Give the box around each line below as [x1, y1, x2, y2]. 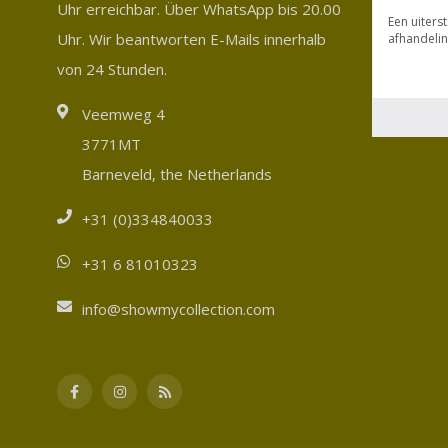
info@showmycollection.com [82, 298, 275, 319]
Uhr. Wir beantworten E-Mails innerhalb [57, 28, 326, 49]
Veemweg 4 [82, 103, 165, 124]
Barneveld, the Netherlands [82, 163, 272, 184]
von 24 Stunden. [57, 58, 167, 79]
